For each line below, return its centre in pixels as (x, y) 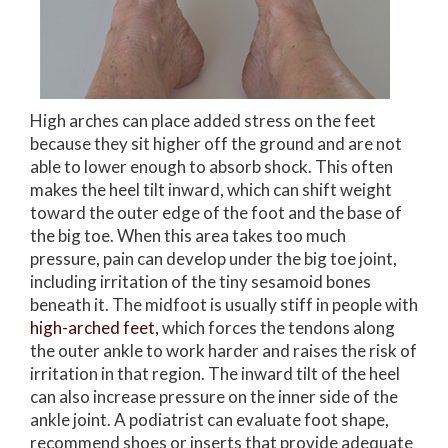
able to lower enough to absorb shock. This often (211, 166)
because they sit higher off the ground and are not (216, 143)
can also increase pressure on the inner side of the (214, 396)
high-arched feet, (94, 327)
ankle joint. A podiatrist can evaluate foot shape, (209, 419)
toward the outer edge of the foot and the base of (216, 212)
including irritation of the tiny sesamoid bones (200, 281)
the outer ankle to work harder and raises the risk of (223, 350)
